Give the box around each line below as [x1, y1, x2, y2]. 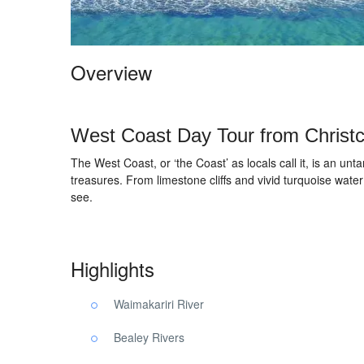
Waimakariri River [114, 296, 204, 312]
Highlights [71, 254, 154, 283]
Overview [71, 58, 152, 86]
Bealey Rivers [114, 329, 184, 345]
